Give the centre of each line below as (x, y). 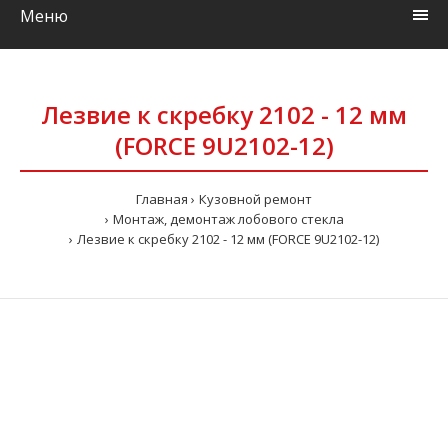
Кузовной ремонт (255, 199)
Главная (162, 199)
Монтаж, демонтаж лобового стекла (228, 219)
